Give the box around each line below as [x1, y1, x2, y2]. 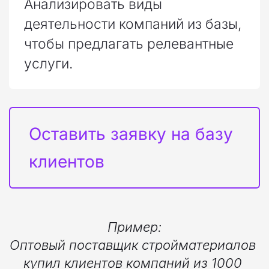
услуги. [24, 55, 73, 72]
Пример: [107, 219, 162, 235]
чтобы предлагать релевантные [24, 35, 234, 52]
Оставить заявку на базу [29, 123, 233, 144]
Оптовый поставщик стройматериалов [9, 237, 256, 253]
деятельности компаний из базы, [24, 15, 241, 32]
